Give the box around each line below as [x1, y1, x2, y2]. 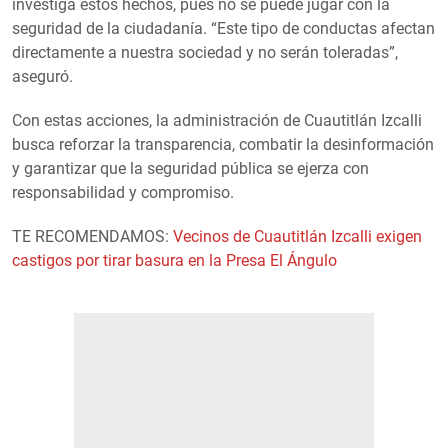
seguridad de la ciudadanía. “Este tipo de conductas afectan [12, 18, 435, 38]
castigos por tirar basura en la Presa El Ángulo [12, 250, 337, 270]
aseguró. [12, 66, 73, 86]
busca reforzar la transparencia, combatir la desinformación [12, 134, 434, 154]
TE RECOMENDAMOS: [12, 226, 173, 246]
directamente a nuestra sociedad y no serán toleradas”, [12, 42, 398, 62]
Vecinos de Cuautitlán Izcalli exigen [173, 226, 422, 246]
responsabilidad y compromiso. [12, 182, 234, 202]
